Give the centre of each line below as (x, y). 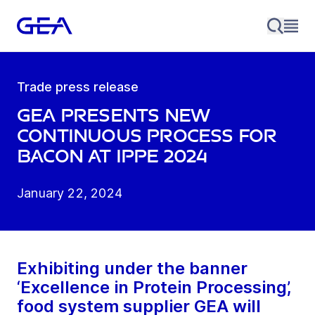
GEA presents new (114, 116)
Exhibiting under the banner (132, 269)
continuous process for (147, 136)
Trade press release (78, 87)
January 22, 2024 (70, 193)
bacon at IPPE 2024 (112, 157)
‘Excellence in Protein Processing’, (154, 288)
